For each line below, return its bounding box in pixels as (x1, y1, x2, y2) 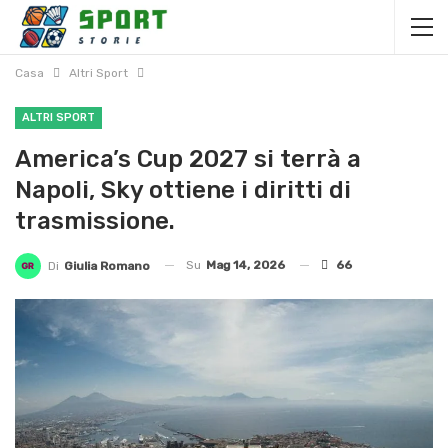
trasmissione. (15, 207, 175, 235)
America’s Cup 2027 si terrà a (15, 145, 361, 173)
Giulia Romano (64, 258, 150, 273)
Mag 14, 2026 (206, 258, 285, 272)
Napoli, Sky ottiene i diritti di (15, 176, 351, 204)
